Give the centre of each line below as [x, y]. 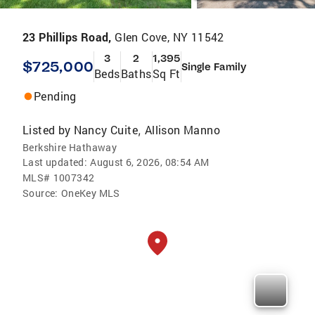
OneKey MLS [90, 193]
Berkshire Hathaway [70, 147]
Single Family [213, 67]
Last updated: [55, 162]
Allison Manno [182, 130]
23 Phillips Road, [69, 37]
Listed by [47, 130]
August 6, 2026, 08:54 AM [150, 162]
